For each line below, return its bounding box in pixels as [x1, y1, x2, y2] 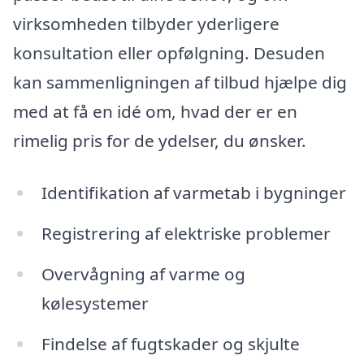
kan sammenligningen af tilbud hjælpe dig [13, 71, 347, 94]
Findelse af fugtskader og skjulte [41, 331, 300, 355]
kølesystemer [41, 291, 149, 314]
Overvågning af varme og [41, 262, 245, 285]
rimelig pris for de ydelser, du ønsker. [13, 129, 306, 153]
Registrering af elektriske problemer [41, 221, 331, 245]
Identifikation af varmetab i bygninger [41, 181, 346, 204]
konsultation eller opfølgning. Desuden [13, 41, 325, 65]
